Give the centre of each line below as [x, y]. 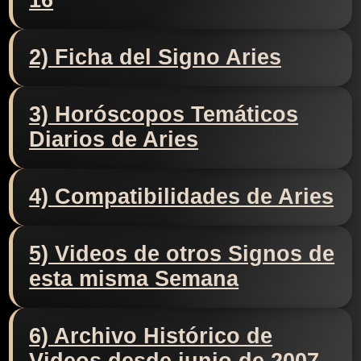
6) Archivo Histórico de [151, 336]
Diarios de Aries [114, 140]
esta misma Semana [134, 279]
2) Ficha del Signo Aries [156, 58]
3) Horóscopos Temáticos [164, 115]
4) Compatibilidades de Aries [182, 197]
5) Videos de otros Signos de [182, 254]
